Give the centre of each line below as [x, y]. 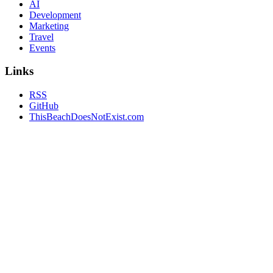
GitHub [44, 106]
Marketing [49, 26]
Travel [41, 37]
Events [42, 48]
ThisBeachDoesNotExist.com [87, 117]
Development [55, 15]
